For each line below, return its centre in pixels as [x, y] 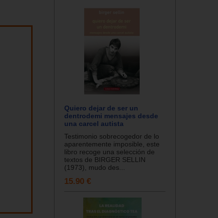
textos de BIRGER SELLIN [105, 159]
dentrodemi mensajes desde [111, 116]
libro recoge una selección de [109, 152]
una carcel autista [94, 123]
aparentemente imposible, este [112, 144]
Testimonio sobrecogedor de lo [112, 136]
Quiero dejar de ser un [101, 108]
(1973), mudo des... [95, 167]
